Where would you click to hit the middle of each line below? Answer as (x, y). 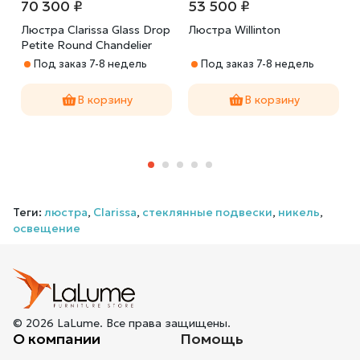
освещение (47, 228)
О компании (57, 339)
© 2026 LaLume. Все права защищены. (122, 323)
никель (299, 212)
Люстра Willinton (234, 30)
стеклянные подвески (207, 212)
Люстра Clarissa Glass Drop (96, 30)
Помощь (212, 339)
